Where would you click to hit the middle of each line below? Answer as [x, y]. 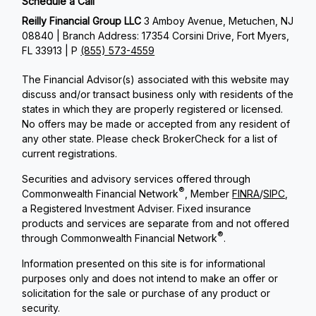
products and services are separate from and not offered [156, 223]
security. [41, 308]
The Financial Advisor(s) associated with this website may [156, 79]
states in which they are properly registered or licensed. [153, 109]
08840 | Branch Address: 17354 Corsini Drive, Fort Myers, [156, 36]
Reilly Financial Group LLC [83, 21]
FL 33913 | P [51, 50]
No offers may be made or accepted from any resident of [156, 124]
